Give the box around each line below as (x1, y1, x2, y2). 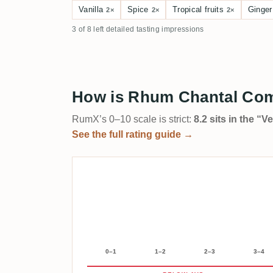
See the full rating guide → (72, 129, 193, 140)
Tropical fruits (172, 5, 224, 14)
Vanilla (79, 5, 104, 14)
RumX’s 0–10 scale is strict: (72, 114, 194, 124)
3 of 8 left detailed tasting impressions (72, 25, 204, 34)
